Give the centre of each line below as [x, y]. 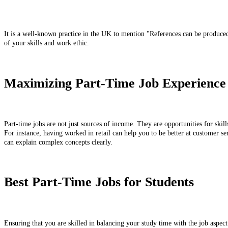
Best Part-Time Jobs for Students [99, 182]
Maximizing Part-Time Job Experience [115, 83]
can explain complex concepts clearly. [59, 142]
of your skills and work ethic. [48, 43]
